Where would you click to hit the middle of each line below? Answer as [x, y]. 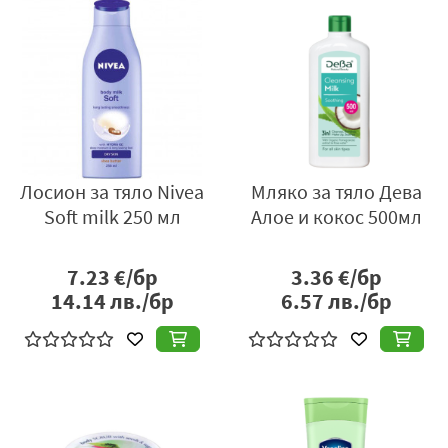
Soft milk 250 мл [112, 217]
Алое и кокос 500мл [336, 217]
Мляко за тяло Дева [336, 192]
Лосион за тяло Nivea [112, 192]
